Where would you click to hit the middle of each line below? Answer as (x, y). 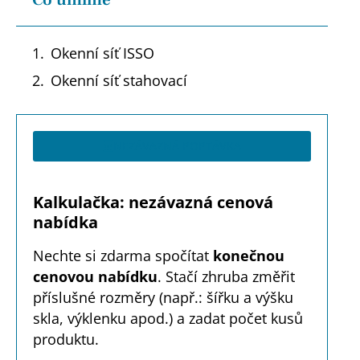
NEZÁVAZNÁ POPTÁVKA (177, 146)
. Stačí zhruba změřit (226, 277)
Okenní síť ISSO (102, 53)
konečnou (249, 256)
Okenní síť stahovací (119, 81)
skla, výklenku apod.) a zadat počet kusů (168, 319)
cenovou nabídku (95, 277)
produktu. (66, 340)
